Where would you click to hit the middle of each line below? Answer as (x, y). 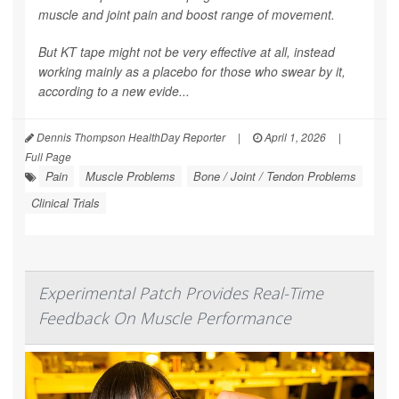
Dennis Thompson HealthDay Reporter (130, 136)
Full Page (48, 156)
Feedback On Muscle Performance (165, 318)
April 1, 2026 (294, 136)
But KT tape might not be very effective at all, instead (187, 51)
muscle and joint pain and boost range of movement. (187, 14)
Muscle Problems (130, 175)
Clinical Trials (65, 202)
